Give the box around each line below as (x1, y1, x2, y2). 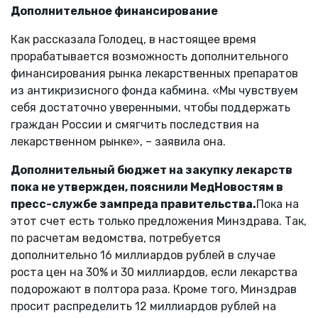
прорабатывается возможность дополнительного (11, 49, 288, 63)
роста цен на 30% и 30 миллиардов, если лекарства (11, 265, 297, 279)
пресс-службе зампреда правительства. (11, 197, 256, 211)
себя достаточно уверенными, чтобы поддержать (11, 100, 290, 114)
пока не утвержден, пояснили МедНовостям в (11, 180, 283, 194)
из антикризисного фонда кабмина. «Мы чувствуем (11, 83, 298, 97)
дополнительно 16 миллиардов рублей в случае (11, 248, 275, 262)
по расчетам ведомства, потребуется (11, 231, 221, 245)
